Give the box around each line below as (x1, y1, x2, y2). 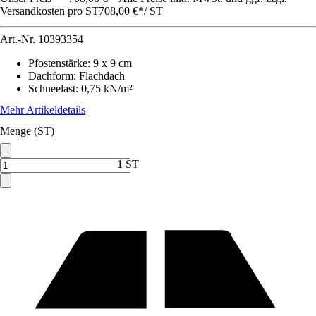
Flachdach (79, 70, 125, 82)
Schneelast (28, 83, 75, 95)
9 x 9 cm (93, 57, 132, 69)
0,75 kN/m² (81, 83, 133, 95)
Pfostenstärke (28, 57, 87, 69)
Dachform (28, 70, 73, 82)
